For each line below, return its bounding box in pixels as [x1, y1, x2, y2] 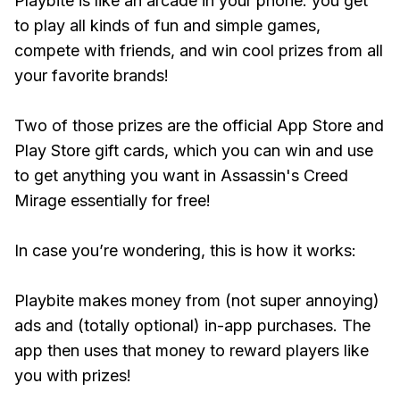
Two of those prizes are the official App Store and [14, 116, 384, 135]
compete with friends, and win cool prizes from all [14, 41, 383, 60]
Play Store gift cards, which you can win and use [14, 141, 373, 160]
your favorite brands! [14, 66, 169, 85]
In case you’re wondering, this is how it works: [14, 241, 361, 260]
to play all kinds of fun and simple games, [14, 16, 321, 35]
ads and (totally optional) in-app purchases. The [14, 316, 371, 335]
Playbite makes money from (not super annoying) [14, 291, 379, 310]
